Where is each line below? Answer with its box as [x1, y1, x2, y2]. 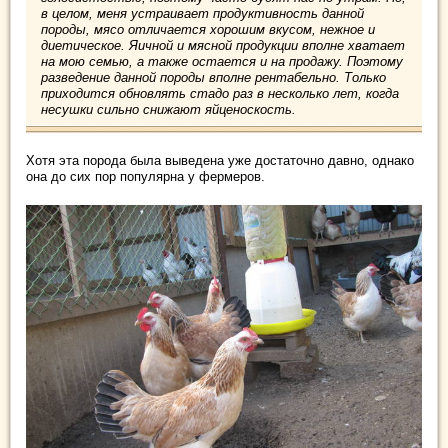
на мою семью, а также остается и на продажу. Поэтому [41, 54, 403, 70]
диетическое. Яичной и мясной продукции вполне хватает [41, 38, 405, 54]
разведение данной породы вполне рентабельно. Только [41, 70, 386, 86]
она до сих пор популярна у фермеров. [26, 169, 265, 185]
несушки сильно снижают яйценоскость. [41, 102, 296, 118]
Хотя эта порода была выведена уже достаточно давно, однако [26, 153, 414, 169]
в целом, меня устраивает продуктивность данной [41, 6, 364, 22]
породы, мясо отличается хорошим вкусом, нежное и [41, 22, 375, 38]
